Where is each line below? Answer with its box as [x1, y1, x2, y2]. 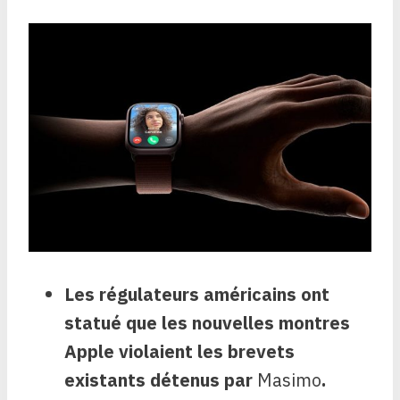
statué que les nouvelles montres [64, 311, 350, 336]
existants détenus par [64, 368, 257, 393]
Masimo [257, 368, 321, 393]
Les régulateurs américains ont [64, 282, 329, 307]
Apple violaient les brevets [64, 339, 295, 364]
